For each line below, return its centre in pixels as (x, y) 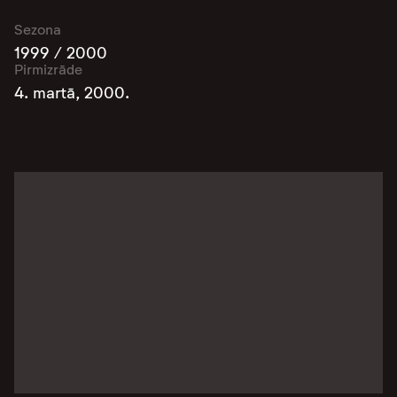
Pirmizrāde (48, 70)
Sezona (38, 30)
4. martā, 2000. (72, 93)
